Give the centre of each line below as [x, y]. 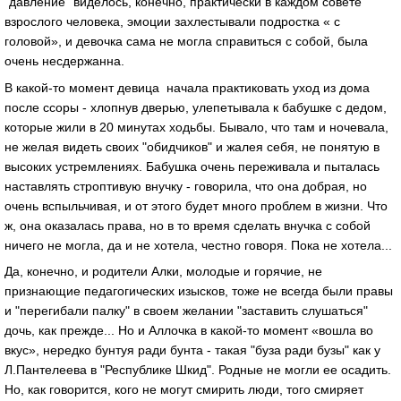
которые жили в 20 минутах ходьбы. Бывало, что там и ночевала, [196, 127]
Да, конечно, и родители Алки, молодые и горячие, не [163, 272]
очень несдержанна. [64, 60]
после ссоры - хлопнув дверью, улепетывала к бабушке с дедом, [196, 107]
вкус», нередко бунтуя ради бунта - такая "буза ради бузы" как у [192, 350]
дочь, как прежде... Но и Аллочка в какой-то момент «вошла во [189, 331]
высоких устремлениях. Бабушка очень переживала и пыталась [192, 166]
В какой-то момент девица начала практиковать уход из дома [187, 87]
